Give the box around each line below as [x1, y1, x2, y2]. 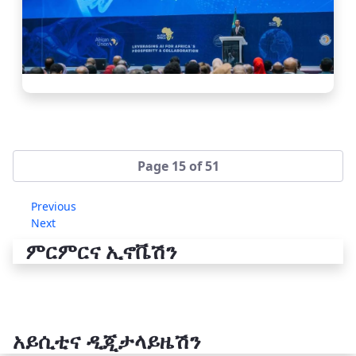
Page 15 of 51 [137, 157, 219, 176]
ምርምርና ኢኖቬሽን [25, 237, 176, 266]
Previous [31, 199, 76, 215]
